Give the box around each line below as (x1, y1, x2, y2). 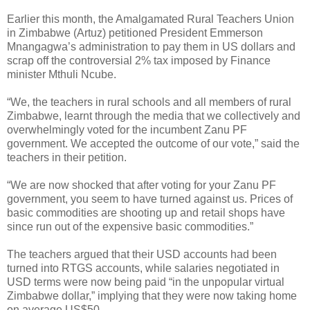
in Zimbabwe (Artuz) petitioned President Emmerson (7, 26, 263, 39)
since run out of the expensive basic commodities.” (7, 220, 253, 232)
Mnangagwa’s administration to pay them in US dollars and (7, 40, 295, 53)
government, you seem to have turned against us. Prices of (7, 192, 293, 205)
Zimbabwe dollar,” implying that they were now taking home (7, 289, 297, 302)
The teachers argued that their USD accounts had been (7, 248, 277, 260)
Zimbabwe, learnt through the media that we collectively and (7, 109, 300, 122)
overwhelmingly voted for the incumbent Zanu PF (7, 123, 247, 136)
